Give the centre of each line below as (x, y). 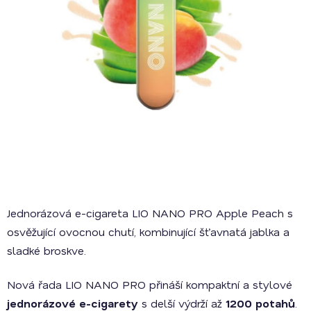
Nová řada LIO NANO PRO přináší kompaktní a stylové (150, 284)
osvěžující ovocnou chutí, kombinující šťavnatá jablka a (148, 232)
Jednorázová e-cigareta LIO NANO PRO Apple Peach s (150, 213)
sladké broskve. (48, 250)
